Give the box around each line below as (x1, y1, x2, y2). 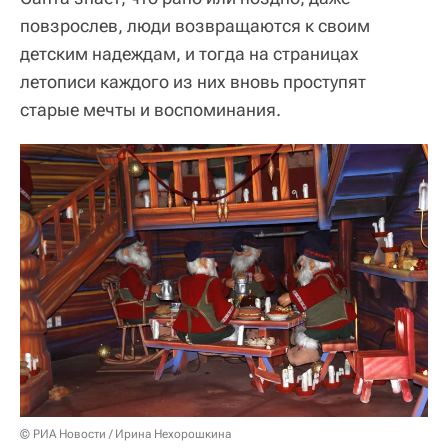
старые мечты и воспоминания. (20, 98, 281, 120)
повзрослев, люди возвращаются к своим (20, 14, 370, 36)
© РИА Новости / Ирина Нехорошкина (20, 426, 231, 441)
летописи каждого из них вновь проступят (20, 70, 366, 92)
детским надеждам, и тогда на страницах (20, 42, 359, 64)
